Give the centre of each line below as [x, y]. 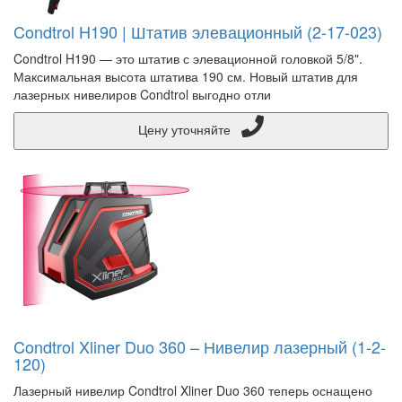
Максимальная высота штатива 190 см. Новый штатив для [186, 76]
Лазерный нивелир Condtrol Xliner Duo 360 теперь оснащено [193, 390]
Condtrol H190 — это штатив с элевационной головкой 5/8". [188, 58]
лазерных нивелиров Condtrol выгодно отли [142, 94]
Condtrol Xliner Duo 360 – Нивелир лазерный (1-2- [200, 346]
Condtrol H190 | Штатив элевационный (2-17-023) [198, 31]
